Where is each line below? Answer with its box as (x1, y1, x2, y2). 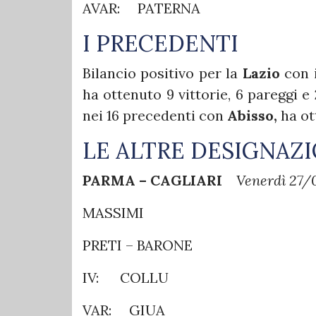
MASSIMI (83, 203, 144, 221)
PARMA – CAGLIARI (83, 171, 236, 189)
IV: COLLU (83, 268, 169, 286)
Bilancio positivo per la (83, 63, 243, 82)
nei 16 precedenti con (83, 106, 227, 124)
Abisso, (227, 106, 281, 124)
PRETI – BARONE (83, 236, 193, 254)
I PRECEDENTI (83, 28, 238, 58)
